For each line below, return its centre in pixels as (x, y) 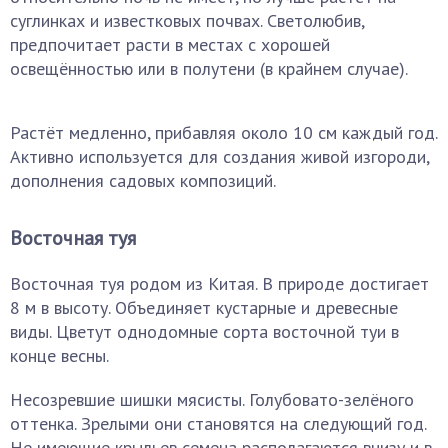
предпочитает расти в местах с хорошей (170, 44)
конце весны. (59, 355)
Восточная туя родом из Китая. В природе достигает (219, 283)
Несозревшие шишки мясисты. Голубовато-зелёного (212, 399)
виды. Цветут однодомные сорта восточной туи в (204, 331)
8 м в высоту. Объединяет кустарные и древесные (204, 307)
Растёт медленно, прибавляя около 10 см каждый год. (223, 132)
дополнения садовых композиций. (143, 180)
